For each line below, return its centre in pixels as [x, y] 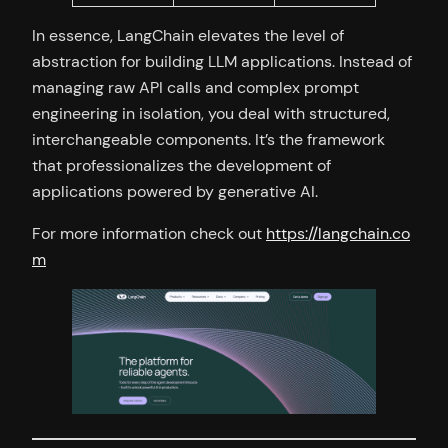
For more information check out [149, 234]
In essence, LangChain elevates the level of [188, 35]
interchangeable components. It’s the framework [208, 139]
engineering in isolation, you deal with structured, [211, 113]
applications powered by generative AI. [175, 191]
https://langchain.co [338, 234]
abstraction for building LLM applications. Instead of [222, 61]
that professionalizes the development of [181, 165]
